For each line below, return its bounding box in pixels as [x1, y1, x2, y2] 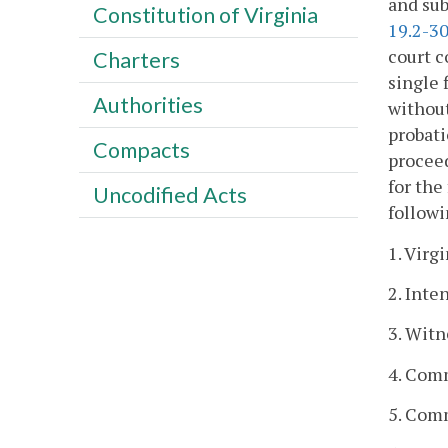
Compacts [92, 136, 190, 163]
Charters [92, 46, 180, 73]
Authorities [92, 91, 203, 118]
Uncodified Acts [92, 181, 247, 208]
